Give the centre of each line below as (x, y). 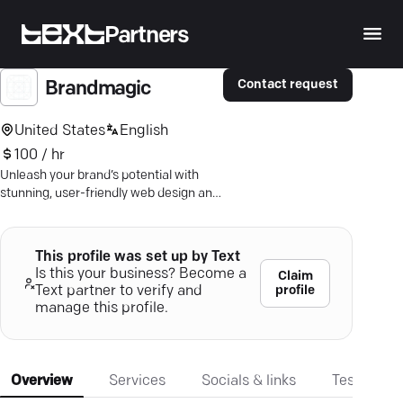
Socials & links (249, 381)
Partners (147, 36)
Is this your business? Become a (140, 274)
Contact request (288, 85)
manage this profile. (101, 309)
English (144, 131)
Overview (42, 381)
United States (60, 131)
